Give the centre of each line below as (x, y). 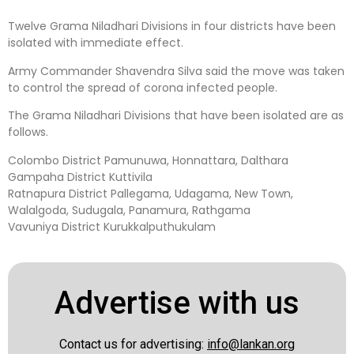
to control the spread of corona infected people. (143, 87)
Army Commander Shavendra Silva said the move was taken (176, 71)
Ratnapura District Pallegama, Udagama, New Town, (151, 193)
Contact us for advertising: (133, 344)
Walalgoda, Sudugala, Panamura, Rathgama (129, 210)
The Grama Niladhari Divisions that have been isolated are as (176, 116)
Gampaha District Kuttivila (80, 177)
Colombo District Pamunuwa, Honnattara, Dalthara (148, 160)
